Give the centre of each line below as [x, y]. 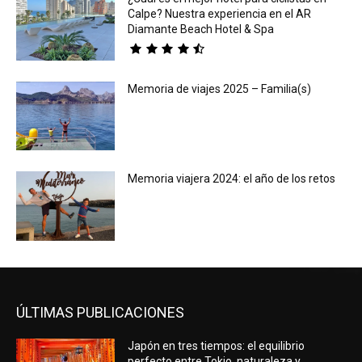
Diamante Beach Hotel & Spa [201, 29]
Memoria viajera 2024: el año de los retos [232, 179]
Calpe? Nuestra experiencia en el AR [220, 13]
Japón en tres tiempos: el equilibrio [217, 345]
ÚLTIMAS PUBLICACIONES [100, 312]
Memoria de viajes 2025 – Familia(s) [220, 88]
